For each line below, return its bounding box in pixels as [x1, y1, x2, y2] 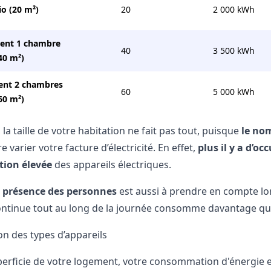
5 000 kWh [212, 86, 255, 97]
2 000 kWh [212, 4, 255, 15]
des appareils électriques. [51, 158, 171, 171]
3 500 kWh [212, 45, 255, 56]
